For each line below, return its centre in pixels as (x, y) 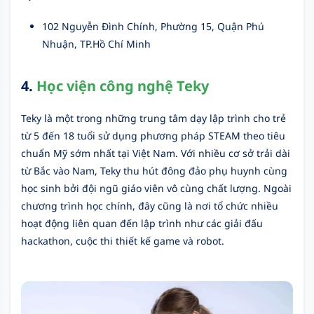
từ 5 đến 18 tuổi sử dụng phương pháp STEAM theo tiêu (153, 135)
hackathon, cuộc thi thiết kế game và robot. (123, 240)
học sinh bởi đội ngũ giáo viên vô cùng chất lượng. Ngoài (156, 188)
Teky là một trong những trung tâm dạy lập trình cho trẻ (153, 118)
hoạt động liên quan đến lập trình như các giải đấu (142, 223)
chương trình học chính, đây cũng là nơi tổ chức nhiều (150, 205)
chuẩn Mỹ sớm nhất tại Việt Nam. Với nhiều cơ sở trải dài (156, 153)
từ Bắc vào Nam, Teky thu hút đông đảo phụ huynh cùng (154, 170)
